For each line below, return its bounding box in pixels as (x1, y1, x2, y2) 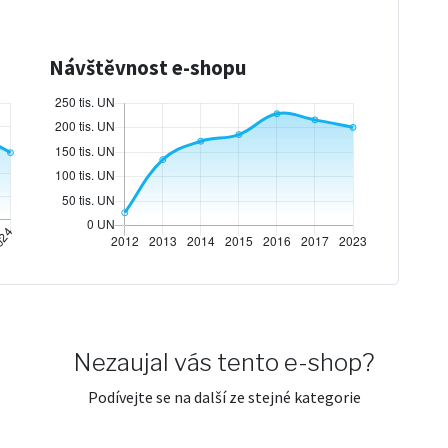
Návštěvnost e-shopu (49, 54, 246, 81)
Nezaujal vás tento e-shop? (74, 347, 374, 377)
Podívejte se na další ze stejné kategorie (87, 386, 361, 407)
